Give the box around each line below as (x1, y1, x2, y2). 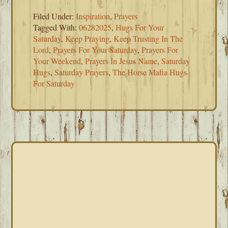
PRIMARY (18, 149, 97, 165)
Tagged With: (33, 22, 79, 33)
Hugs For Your (116, 22, 164, 33)
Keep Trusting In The (113, 33, 183, 44)
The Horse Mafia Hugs (112, 67, 187, 77)
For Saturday (33, 78, 75, 89)
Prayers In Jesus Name (85, 55, 158, 66)
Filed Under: (33, 11, 76, 21)
